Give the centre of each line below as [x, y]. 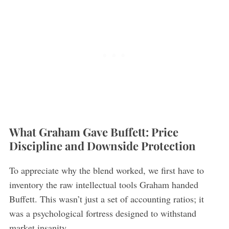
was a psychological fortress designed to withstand [102, 213]
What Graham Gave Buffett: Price [94, 132]
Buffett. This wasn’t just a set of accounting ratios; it [106, 199]
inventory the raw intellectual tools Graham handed [104, 184]
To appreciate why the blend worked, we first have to [106, 170]
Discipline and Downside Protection [102, 145]
